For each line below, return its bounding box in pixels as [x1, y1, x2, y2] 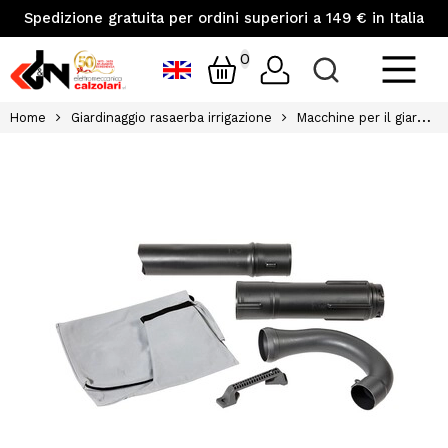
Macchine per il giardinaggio [297, 110, 417, 125]
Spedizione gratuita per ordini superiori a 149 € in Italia [24, 9, 424, 27]
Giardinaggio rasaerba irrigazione [71, 110, 272, 125]
